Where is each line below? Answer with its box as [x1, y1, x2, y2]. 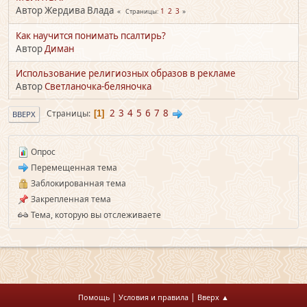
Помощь [78, 292, 110, 302]
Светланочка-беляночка [45, 79, 151, 93]
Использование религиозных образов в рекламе [16, 66, 236, 79]
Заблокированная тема [29, 177, 126, 189]
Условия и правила [119, 292, 188, 302]
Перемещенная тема [29, 161, 117, 173]
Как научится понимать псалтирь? [16, 29, 166, 42]
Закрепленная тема [29, 193, 111, 205]
